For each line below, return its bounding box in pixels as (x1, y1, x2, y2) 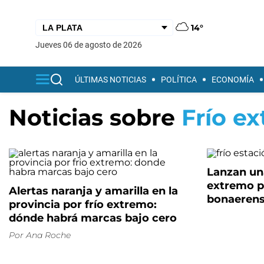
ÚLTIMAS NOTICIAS (75, 75, 146, 84)
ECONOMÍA (212, 75, 254, 84)
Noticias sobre (9, 104, 181, 131)
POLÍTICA (161, 75, 197, 84)
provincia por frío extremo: (9, 198, 157, 211)
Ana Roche (26, 230, 71, 240)
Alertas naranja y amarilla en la (9, 184, 178, 197)
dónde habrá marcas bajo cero (9, 212, 177, 225)
